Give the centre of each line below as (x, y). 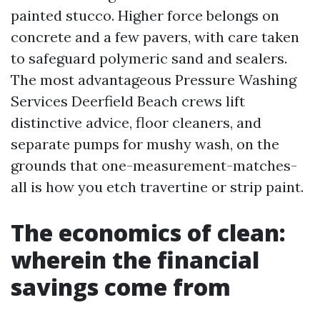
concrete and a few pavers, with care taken (155, 37)
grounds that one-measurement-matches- (154, 165)
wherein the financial (135, 260)
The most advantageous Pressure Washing (154, 80)
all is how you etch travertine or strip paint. (157, 187)
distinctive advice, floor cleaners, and (136, 122)
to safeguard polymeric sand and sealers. (149, 58)
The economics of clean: (148, 232)
